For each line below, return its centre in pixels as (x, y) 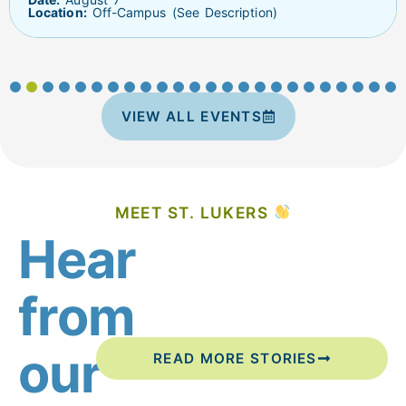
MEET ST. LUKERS (194, 212)
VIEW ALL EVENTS (191, 116)
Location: (58, 12)
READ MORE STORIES (235, 359)
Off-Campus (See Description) (182, 12)
